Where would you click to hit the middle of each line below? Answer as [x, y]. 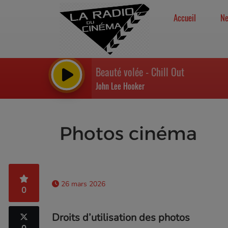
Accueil [184, 18]
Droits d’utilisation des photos [121, 218]
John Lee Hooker [120, 86]
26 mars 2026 [82, 184]
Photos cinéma [128, 133]
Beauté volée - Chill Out [140, 72]
